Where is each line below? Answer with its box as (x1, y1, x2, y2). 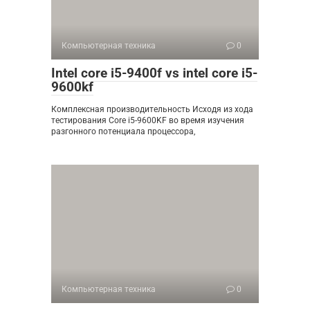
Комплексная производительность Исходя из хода (51, 104, 253, 115)
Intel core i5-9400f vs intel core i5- (51, 65, 257, 82)
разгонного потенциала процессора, (51, 127, 195, 137)
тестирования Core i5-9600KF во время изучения (51, 116, 244, 126)
